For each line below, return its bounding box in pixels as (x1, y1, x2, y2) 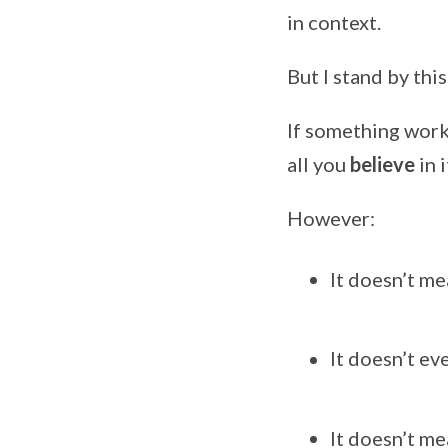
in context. (287, 9, 381, 34)
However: (287, 205, 375, 230)
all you (287, 151, 350, 176)
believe (350, 151, 415, 176)
